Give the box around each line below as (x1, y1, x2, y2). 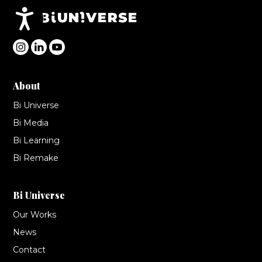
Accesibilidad (36, 7, 111, 22)
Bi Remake (13, 153, 59, 164)
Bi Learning (13, 135, 60, 146)
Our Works (13, 209, 57, 220)
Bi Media (13, 118, 49, 129)
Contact (13, 244, 46, 256)
